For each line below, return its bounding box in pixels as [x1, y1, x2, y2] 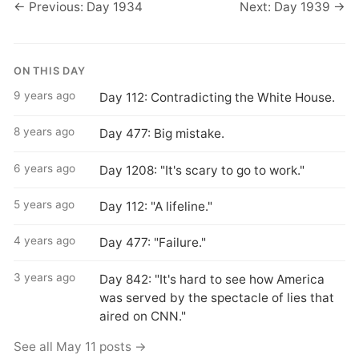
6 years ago [14, 161, 76, 175]
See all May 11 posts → [14, 338, 147, 354]
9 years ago [14, 88, 76, 102]
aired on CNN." [99, 308, 186, 324]
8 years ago [14, 125, 75, 139]
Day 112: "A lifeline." [99, 198, 212, 214]
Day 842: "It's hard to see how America [99, 271, 325, 287]
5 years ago [14, 197, 75, 211]
